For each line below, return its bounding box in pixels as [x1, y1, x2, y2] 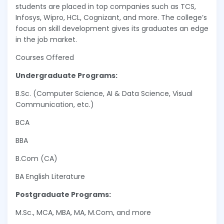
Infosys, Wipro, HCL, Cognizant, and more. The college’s [15, 12, 207, 23]
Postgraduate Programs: [15, 189, 111, 200]
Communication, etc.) [15, 99, 94, 110]
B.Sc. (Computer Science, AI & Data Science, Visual [15, 88, 192, 99]
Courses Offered [15, 52, 74, 63]
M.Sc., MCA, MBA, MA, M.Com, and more [15, 207, 151, 218]
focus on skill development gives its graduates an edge [15, 23, 208, 34]
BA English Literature [15, 171, 85, 182]
